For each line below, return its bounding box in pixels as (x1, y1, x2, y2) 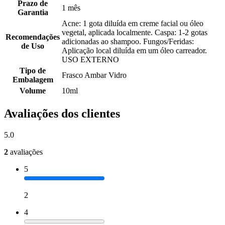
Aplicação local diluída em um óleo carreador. (62, 46, 207, 55)
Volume (20, 86, 46, 95)
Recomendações (6, 33, 60, 42)
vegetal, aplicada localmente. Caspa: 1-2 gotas (62, 28, 207, 37)
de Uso (21, 42, 44, 51)
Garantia (17, 8, 48, 17)
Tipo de (20, 66, 46, 75)
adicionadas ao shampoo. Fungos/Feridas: (62, 37, 194, 46)
